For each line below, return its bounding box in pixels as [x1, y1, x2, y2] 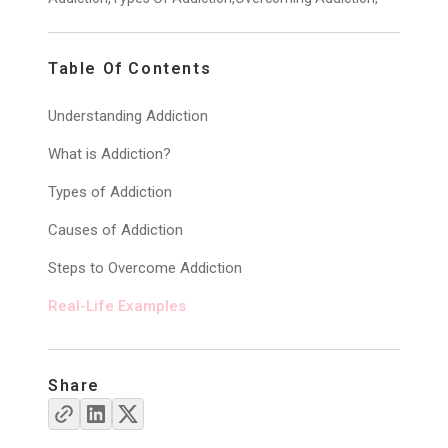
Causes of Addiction [48, 221, 183, 239]
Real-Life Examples [48, 297, 186, 315]
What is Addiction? [48, 145, 171, 163]
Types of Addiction [48, 183, 172, 201]
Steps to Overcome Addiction [48, 259, 242, 277]
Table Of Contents [48, 59, 212, 78]
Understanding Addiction [48, 107, 208, 125]
